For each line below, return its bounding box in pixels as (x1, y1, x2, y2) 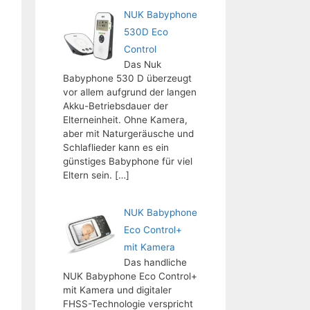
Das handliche (123, 256, 187, 268)
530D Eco (123, 26, 168, 37)
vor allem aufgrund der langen (63, 86, 197, 98)
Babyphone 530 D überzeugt (63, 73, 192, 84)
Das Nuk (123, 59, 161, 70)
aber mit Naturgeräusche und (63, 128, 194, 139)
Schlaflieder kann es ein (63, 142, 169, 153)
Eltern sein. (63, 170, 112, 181)
